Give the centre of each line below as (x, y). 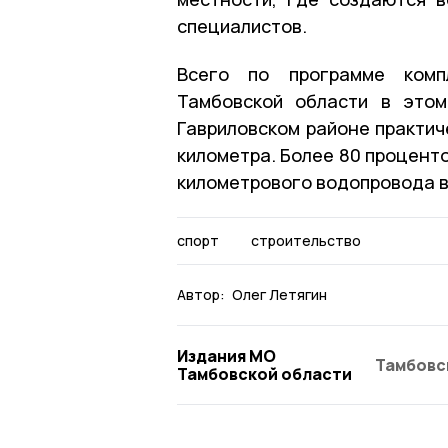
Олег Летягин (279, 294)
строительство (305, 240)
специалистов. (242, 25)
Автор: (201, 294)
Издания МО (226, 355)
